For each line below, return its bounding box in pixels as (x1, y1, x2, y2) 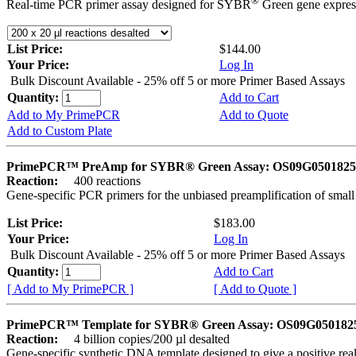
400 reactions (61, 174, 141, 188)
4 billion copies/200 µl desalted (61, 332, 230, 346)
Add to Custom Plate (7, 124, 112, 138)
